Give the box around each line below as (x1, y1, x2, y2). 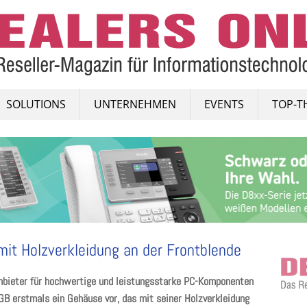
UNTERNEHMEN (94, 97, 176, 112)
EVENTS (204, 97, 244, 112)
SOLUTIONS (6, 97, 66, 112)
